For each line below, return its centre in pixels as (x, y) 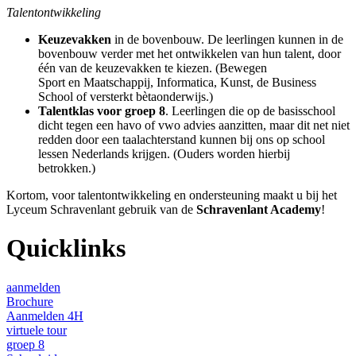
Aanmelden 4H (45, 315)
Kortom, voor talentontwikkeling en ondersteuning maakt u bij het (172, 195)
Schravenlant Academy (259, 209)
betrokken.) (67, 168)
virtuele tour (37, 330)
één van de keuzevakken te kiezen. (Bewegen (153, 68)
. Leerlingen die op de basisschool (250, 110)
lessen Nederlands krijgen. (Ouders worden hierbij (164, 153)
